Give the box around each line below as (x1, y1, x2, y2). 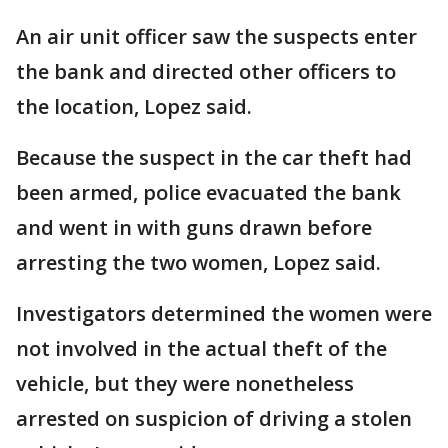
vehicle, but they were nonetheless (16, 370, 354, 397)
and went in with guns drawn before (16, 214, 372, 241)
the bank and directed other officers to (16, 58, 396, 85)
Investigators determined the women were (16, 300, 432, 327)
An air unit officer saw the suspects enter (16, 23, 417, 50)
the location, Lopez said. (16, 93, 252, 120)
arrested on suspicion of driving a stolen (16, 405, 412, 432)
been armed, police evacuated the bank (16, 179, 401, 206)
